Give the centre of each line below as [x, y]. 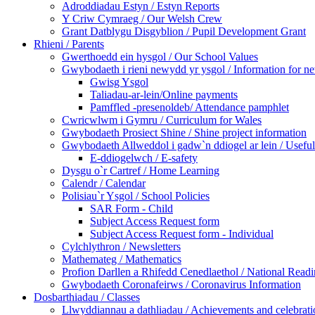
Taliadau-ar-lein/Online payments [164, 95]
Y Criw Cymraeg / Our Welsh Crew [142, 19]
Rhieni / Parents [69, 44]
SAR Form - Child [131, 209]
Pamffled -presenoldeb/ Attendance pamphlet [189, 108]
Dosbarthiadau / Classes [87, 297]
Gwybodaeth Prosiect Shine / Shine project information [184, 133]
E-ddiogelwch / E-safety [144, 158]
